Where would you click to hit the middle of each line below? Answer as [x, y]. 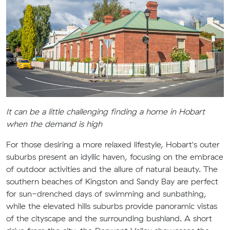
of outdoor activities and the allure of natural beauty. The [112, 169]
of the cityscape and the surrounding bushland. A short [109, 218]
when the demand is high [54, 124]
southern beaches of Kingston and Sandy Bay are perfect [112, 181]
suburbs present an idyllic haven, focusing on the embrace [115, 157]
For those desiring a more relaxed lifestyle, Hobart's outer [113, 144]
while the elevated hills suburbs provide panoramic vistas [112, 206]
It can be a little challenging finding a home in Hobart [106, 111]
